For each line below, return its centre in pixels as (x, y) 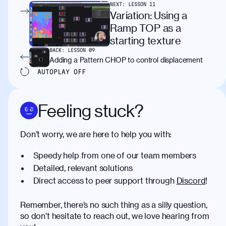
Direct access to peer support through (104, 181)
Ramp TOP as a (146, 28)
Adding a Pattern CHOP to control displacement (126, 60)
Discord (191, 181)
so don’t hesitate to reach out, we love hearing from (115, 215)
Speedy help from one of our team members (115, 155)
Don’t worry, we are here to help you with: (96, 134)
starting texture (146, 41)
